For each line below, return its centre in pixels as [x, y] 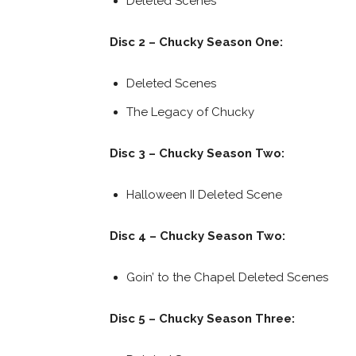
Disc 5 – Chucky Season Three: [202, 319]
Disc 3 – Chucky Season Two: [197, 154]
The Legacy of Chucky [190, 112]
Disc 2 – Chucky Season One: [196, 43]
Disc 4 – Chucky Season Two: [197, 236]
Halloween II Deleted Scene [204, 195]
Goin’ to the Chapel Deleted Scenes [227, 278]
